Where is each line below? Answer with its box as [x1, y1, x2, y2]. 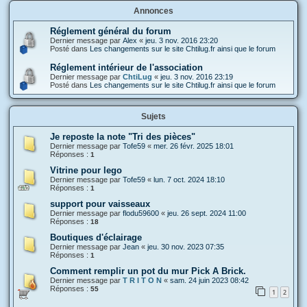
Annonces [134, 5, 173, 16]
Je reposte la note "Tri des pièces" [50, 131, 195, 142]
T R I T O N [123, 275, 162, 284]
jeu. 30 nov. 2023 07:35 [147, 242, 224, 251]
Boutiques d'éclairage [50, 232, 142, 243]
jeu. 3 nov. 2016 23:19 [160, 72, 233, 81]
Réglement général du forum [50, 25, 171, 36]
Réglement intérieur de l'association [50, 62, 203, 73]
